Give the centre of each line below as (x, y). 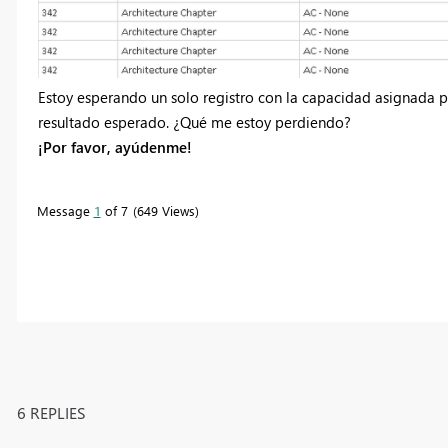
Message (65, 211)
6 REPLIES (51, 413)
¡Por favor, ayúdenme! (114, 147)
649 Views (165, 211)
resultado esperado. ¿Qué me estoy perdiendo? (194, 122)
